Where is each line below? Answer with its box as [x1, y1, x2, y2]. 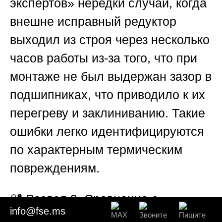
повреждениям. [10, 161, 100, 175]
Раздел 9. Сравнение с [26, 192, 158, 206]
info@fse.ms [10, 206, 65, 217]
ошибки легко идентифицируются [10, 124, 204, 139]
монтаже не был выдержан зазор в [10, 69, 212, 84]
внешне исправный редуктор [10, 14, 176, 29]
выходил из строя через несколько [10, 33, 210, 47]
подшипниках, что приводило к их [10, 88, 205, 102]
